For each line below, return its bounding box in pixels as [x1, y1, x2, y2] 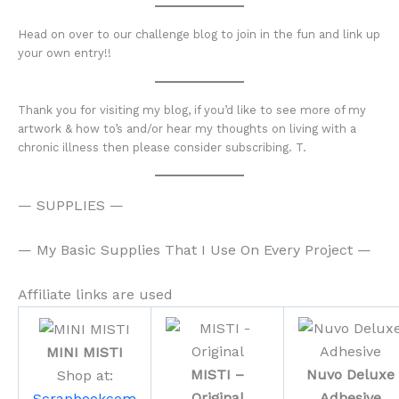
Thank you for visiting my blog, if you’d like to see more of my [18, 102, 366, 117]
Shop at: [56, 367, 113, 385]
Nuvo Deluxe [305, 366, 395, 384]
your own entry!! [18, 45, 111, 60]
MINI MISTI [46, 344, 123, 362]
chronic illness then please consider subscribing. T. [18, 140, 306, 154]
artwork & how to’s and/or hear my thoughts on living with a [18, 121, 356, 135]
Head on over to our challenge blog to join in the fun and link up [18, 27, 380, 41]
